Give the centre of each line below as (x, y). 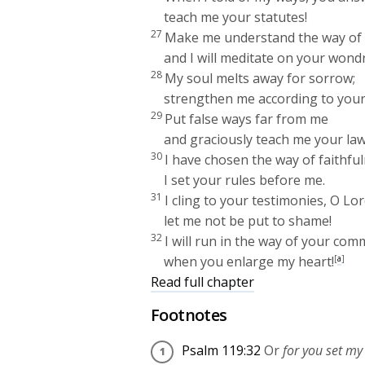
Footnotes (189, 314)
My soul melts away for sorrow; (260, 78)
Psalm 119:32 (221, 350)
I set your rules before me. (245, 180)
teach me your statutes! (236, 17)
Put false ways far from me (247, 119)
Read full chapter (203, 281)
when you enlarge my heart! (249, 261)
